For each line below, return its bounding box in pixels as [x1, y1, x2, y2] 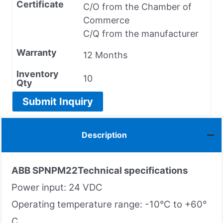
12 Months [83, 49, 127, 60]
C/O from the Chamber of [83, 1, 192, 12]
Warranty [16, 47, 57, 58]
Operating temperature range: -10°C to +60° [11, 198, 207, 210]
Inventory [16, 68, 59, 79]
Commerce [83, 14, 129, 25]
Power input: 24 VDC [11, 181, 103, 193]
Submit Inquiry [22, 95, 93, 108]
